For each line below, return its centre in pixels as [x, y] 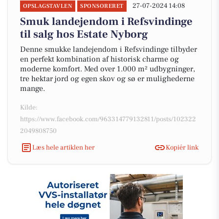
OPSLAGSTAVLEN [48, 6]
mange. [33, 88]
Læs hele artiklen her [64, 147]
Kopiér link [182, 147]
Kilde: [29, 108]
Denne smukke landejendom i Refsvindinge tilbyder [109, 49]
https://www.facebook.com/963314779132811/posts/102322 [108, 119]
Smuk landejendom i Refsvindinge [106, 22]
